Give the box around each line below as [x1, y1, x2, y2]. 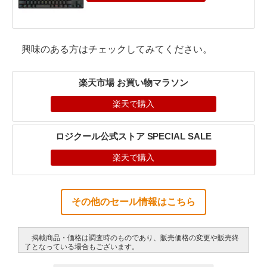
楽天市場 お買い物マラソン [79, 77, 188, 88]
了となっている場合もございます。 [24, 242, 139, 251]
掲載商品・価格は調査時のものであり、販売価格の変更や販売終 [24, 233, 239, 242]
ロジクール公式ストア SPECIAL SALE [55, 131, 212, 141]
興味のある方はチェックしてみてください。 [12, 44, 212, 54]
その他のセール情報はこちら [72, 196, 195, 207]
